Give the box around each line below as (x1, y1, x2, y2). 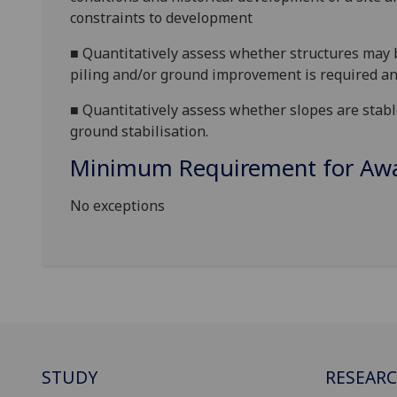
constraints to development (70, 8, 253, 28)
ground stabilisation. (70, 121, 208, 142)
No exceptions (70, 196, 165, 216)
